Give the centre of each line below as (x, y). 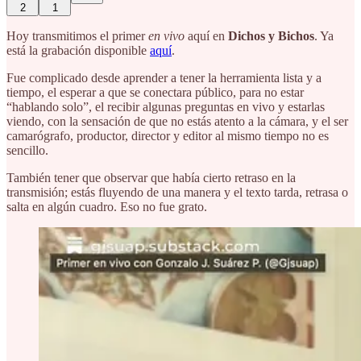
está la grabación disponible (78, 50)
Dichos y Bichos (271, 35)
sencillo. (27, 150)
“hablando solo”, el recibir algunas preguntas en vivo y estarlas (166, 106)
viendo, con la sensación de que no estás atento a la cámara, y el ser (177, 121)
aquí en (208, 35)
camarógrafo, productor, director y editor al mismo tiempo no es (168, 135)
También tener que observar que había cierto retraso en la (151, 177)
